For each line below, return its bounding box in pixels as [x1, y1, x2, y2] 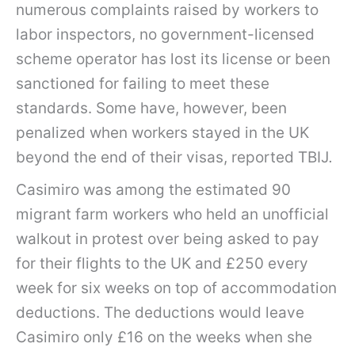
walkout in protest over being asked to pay [16, 229, 319, 248]
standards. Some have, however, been [16, 99, 287, 118]
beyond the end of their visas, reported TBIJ [16, 148, 329, 167]
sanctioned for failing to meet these [16, 74, 269, 94]
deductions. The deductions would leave [16, 303, 304, 322]
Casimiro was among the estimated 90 [16, 180, 291, 199]
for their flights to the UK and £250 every [16, 254, 308, 273]
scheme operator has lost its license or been [16, 50, 330, 69]
